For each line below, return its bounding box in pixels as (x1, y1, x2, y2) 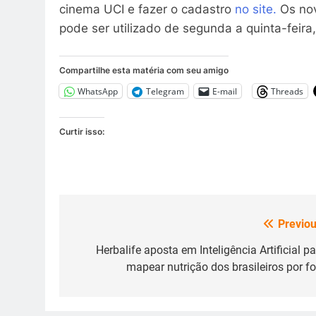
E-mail (212, 85, 237, 97)
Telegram (146, 85, 184, 97)
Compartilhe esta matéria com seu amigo (59, 65, 229, 76)
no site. (235, 1, 276, 16)
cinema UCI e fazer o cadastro (59, 1, 235, 16)
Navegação (73, 218, 159, 238)
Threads (271, 85, 303, 97)
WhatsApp (78, 85, 118, 97)
